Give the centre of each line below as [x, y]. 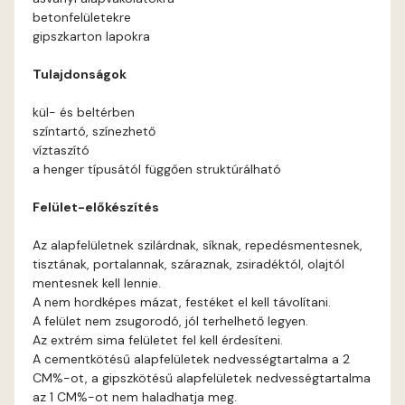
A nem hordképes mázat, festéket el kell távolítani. [182, 302]
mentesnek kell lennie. [97, 283]
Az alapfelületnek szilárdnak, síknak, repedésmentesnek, [198, 245]
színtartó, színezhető [94, 131]
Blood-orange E [249, 170]
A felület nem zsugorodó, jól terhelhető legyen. [170, 321]
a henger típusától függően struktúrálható [157, 169]
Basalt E [226, 123]
